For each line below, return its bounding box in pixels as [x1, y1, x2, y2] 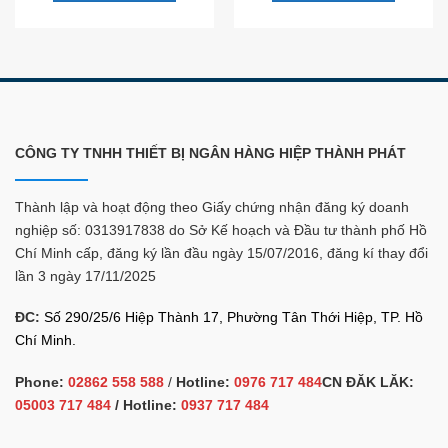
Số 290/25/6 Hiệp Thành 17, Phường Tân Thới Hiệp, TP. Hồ [44, 309, 423, 326]
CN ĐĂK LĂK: [322, 374, 414, 391]
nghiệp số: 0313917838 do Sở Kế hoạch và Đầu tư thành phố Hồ [15, 221, 427, 238]
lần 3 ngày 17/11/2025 [15, 267, 156, 284]
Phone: [15, 374, 64, 391]
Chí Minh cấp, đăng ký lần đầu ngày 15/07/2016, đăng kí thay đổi [15, 244, 428, 261]
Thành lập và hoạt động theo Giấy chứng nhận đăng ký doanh [15, 198, 409, 215]
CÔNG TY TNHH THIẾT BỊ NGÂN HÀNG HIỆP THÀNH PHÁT [15, 144, 406, 161]
